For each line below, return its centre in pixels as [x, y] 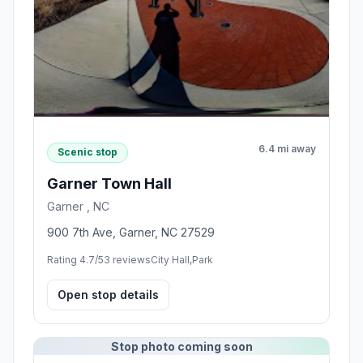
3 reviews [127, 259]
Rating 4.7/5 [75, 259]
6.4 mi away [287, 148]
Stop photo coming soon [181, 346]
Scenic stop [88, 152]
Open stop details [108, 294]
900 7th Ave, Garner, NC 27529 [131, 232]
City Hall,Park [182, 259]
